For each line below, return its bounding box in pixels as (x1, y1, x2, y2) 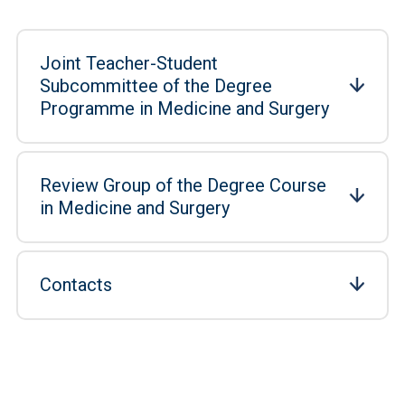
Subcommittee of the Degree (40, 75, 272, 97)
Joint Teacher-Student (40, 52, 218, 74)
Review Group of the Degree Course (40, 174, 326, 196)
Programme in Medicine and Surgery (40, 98, 329, 119)
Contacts (40, 274, 112, 296)
